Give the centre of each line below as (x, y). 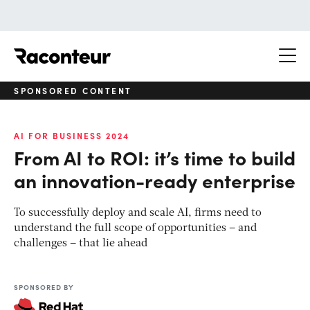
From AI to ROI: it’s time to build (155, 157)
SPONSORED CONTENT (73, 90)
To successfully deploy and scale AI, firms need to (138, 213)
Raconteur (137, 48)
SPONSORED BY (44, 287)
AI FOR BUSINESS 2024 (72, 135)
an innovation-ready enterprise (155, 180)
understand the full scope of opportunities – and (135, 228)
